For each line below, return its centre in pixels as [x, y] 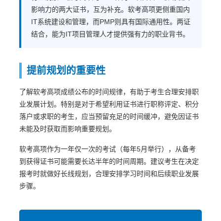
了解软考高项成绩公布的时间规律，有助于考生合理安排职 [109, 92]
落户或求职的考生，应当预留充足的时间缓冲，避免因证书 [109, 116]
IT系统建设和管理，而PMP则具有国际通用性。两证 [110, 22]
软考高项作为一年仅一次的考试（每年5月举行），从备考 [107, 149]
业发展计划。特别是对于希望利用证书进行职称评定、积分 [109, 104]
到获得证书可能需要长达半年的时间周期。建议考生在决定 [109, 161]
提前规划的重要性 [66, 71]
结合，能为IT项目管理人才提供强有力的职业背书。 [110, 34]
